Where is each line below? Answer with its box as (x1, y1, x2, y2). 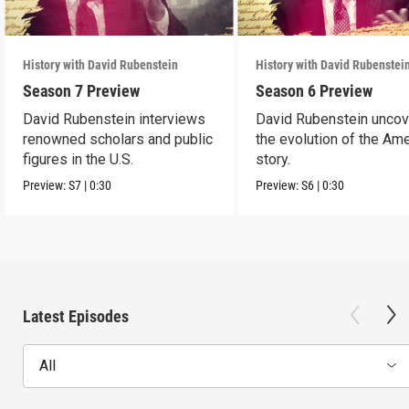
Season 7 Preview (23, 80, 141, 100)
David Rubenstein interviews (23, 110, 206, 128)
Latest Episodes (23, 306, 129, 326)
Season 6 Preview (256, 80, 373, 100)
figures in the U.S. (23, 150, 134, 168)
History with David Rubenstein (23, 57, 179, 72)
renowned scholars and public (23, 130, 214, 148)
